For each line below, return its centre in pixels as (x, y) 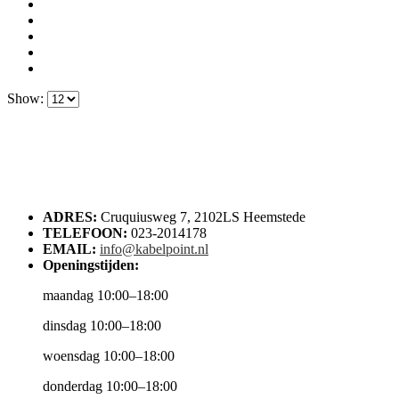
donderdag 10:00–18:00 (110, 386)
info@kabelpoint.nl (154, 248)
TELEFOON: (85, 232)
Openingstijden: (91, 265)
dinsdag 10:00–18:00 (102, 325)
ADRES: (70, 216)
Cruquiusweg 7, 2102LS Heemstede (203, 216)
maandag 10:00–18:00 (106, 295)
